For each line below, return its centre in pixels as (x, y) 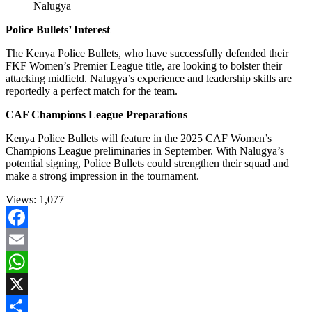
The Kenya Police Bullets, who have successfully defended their (147, 53)
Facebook (27, 239)
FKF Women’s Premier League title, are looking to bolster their (144, 65)
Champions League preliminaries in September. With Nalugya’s (145, 150)
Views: (21, 199)
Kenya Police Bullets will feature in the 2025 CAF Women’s (139, 138)
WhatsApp (29, 283)
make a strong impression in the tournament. (102, 175)
